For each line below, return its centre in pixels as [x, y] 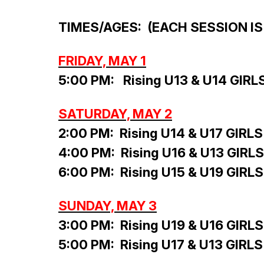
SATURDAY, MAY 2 [115, 114]
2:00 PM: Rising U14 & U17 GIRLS [161, 133]
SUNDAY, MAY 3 [108, 206]
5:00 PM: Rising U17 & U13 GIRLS [161, 245]
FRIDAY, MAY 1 [102, 61]
